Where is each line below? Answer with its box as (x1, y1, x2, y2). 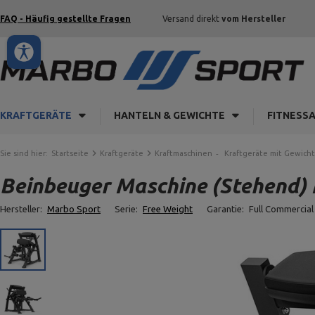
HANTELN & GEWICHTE (114, 110, 225, 121)
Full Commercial (249, 204, 314, 214)
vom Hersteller (221, 14, 285, 23)
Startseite (51, 149, 89, 157)
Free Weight (143, 204, 193, 214)
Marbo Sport (47, 204, 101, 214)
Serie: (115, 204, 140, 214)
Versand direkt (162, 14, 221, 23)
